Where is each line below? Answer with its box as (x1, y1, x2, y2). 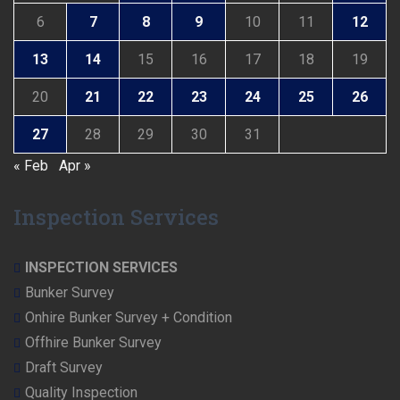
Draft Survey (25, 359, 103, 377)
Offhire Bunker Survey (25, 334, 162, 352)
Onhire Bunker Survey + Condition (25, 309, 232, 327)
